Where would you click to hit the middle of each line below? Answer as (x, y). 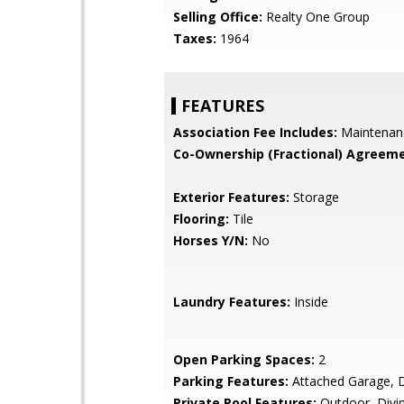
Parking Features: (231, 381)
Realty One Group (316, 17)
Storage (314, 197)
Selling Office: (218, 17)
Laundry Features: (232, 302)
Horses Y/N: (211, 240)
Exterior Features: (231, 197)
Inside (309, 302)
